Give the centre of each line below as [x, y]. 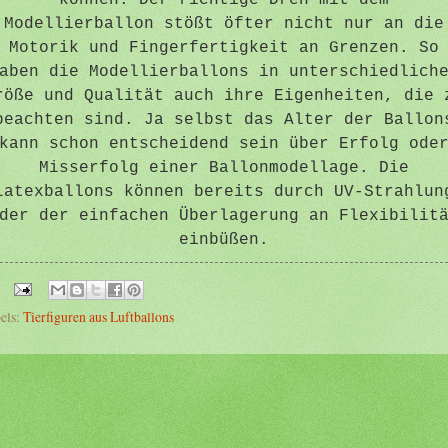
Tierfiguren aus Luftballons [98, 316]
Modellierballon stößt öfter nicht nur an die [224, 23]
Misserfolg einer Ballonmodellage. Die [224, 167]
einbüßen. [224, 239]
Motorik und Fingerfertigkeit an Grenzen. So [224, 47]
